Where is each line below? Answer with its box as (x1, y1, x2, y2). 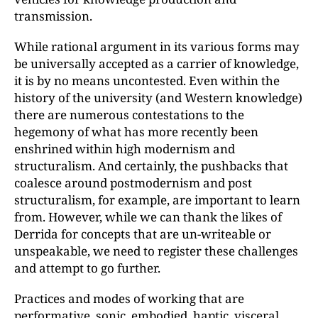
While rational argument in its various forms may (14, 38, 300, 55)
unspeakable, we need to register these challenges (14, 243, 298, 259)
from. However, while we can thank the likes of (14, 209, 282, 225)
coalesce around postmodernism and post (14, 175, 252, 191)
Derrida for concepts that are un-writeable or (14, 226, 271, 242)
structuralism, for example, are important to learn (14, 192, 300, 208)
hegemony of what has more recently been (14, 124, 258, 140)
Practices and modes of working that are (14, 290, 244, 307)
